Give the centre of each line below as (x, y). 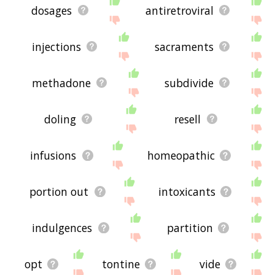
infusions (53, 155)
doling (60, 119)
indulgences (62, 227)
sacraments (184, 46)
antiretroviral (179, 10)
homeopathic (181, 155)
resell (188, 119)
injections (56, 46)
